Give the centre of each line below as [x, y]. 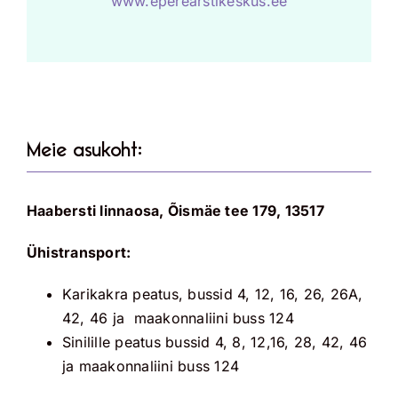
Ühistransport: [79, 252]
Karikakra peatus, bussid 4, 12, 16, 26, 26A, [212, 294]
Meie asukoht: [84, 150]
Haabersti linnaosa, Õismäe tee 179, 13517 [175, 211]
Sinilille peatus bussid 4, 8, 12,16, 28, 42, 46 [215, 342]
